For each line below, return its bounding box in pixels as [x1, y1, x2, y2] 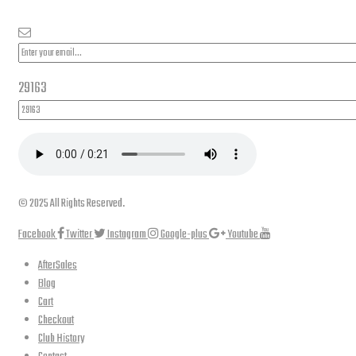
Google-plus [161, 225, 207, 244]
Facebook [18, 225, 56, 244]
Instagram [107, 225, 146, 244]
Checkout [38, 311, 74, 330]
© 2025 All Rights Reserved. [18, 194, 125, 213]
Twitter [66, 225, 92, 244]
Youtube [227, 225, 258, 244]
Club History [38, 329, 84, 348]
